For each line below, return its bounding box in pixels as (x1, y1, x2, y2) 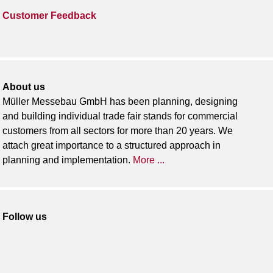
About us (2, 81, 46, 92)
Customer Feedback (2, 10, 97, 21)
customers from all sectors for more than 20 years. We (2, 125, 233, 136)
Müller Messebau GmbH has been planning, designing (2, 96, 238, 107)
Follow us (2, 211, 48, 222)
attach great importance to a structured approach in (2, 140, 221, 151)
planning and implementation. (2, 154, 133, 165)
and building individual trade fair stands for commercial (2, 110, 238, 121)
